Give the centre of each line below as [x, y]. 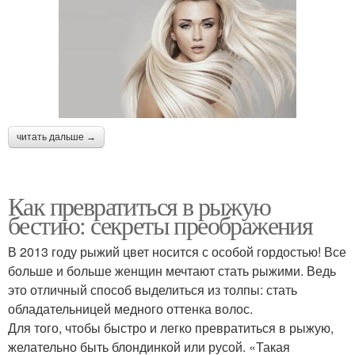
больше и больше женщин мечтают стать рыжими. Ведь [172, 270]
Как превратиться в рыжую [139, 205]
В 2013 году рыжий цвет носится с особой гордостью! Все [177, 251]
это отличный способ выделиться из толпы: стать [153, 289]
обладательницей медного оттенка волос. [130, 308]
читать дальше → [56, 137]
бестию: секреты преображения [160, 224]
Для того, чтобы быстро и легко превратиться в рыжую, [171, 327]
